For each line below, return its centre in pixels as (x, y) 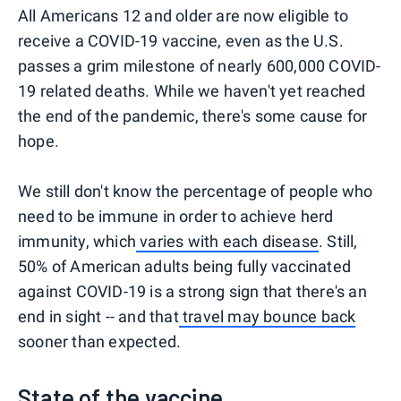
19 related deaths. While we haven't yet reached (192, 90)
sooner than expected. (100, 341)
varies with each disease (227, 241)
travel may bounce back (267, 316)
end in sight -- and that (98, 316)
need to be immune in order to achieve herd (176, 216)
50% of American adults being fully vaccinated (185, 266)
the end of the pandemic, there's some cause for (193, 115)
